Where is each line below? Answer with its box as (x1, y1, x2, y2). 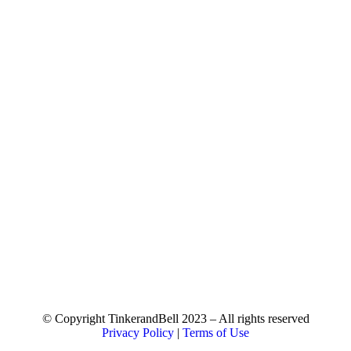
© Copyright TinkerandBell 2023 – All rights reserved (42, 312, 309, 326)
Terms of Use (183, 326, 249, 340)
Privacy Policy (102, 326, 174, 340)
